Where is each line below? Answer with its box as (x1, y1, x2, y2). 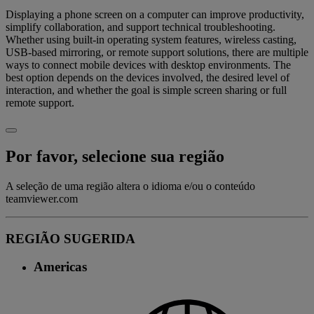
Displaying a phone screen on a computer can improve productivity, (6, 8, 304, 21)
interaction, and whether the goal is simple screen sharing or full (6, 84, 287, 97)
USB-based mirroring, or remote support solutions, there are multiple (6, 46, 308, 59)
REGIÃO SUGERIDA (6, 231, 135, 246)
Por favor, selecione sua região (6, 147, 224, 166)
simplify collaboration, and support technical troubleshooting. (6, 21, 275, 34)
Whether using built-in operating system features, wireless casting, (6, 34, 296, 46)
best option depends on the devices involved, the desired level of (6, 71, 289, 84)
